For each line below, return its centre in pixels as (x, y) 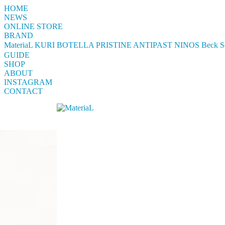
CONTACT (23, 91)
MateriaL (18, 45)
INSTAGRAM (28, 82)
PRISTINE (114, 45)
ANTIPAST (153, 45)
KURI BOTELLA (64, 45)
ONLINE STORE (33, 26)
